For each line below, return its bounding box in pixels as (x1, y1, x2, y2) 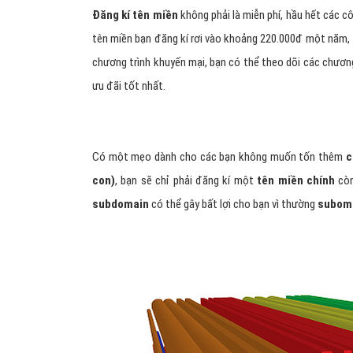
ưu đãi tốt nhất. (92, 79, 165, 94)
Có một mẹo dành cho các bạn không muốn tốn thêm (92, 150, 346, 165)
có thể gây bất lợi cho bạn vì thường (149, 197, 318, 212)
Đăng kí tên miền (92, 8, 178, 23)
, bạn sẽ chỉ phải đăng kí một (115, 173, 254, 188)
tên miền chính (253, 173, 336, 188)
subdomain (92, 197, 149, 212)
